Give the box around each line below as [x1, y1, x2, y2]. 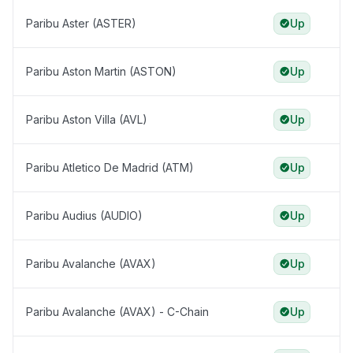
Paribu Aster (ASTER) [26, 17, 136, 31]
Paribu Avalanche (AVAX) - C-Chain [26, 305, 209, 319]
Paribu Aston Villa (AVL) [26, 113, 147, 127]
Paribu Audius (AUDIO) [26, 209, 143, 223]
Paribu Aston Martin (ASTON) [26, 65, 176, 79]
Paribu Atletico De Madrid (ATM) [26, 161, 194, 175]
